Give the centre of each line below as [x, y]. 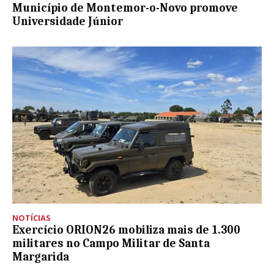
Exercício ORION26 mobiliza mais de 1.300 [126, 230]
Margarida [41, 257]
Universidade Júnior [68, 21]
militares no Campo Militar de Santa [111, 243]
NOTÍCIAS [31, 217]
